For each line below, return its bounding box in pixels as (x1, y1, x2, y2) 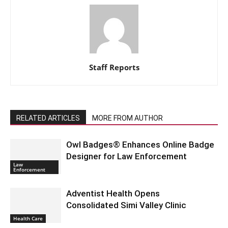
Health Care (13, 214, 43, 222)
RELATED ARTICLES (16, 113, 80, 122)
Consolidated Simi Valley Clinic (66, 199, 186, 210)
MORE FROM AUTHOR (92, 113, 163, 122)
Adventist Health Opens (66, 188, 160, 198)
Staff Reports (89, 62, 139, 72)
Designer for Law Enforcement (66, 151, 187, 161)
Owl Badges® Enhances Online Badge (66, 139, 214, 150)
